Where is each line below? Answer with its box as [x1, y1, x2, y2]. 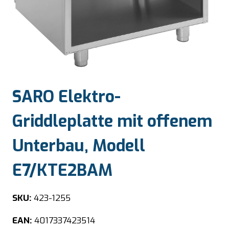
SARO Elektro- [12, 86, 121, 108]
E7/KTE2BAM [12, 159, 112, 181]
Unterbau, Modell [12, 135, 145, 157]
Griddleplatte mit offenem [12, 110, 212, 132]
